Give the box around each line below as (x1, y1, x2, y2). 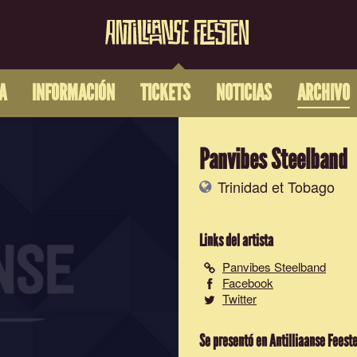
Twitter (222, 290, 257, 307)
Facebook (222, 274, 273, 291)
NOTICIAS (215, 80, 272, 108)
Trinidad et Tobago (214, 176, 335, 197)
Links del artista (199, 230, 273, 251)
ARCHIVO (296, 80, 350, 108)
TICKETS (139, 80, 190, 108)
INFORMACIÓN (31, 80, 115, 108)
